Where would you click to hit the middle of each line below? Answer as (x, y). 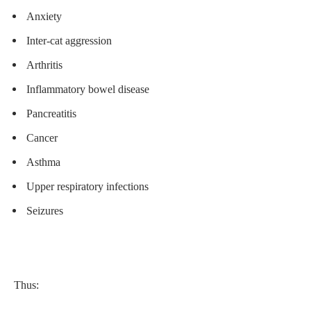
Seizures (45, 210)
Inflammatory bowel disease (88, 89)
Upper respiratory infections (87, 186)
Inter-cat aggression (69, 40)
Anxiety (44, 16)
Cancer (42, 137)
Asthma (43, 162)
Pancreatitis (51, 113)
